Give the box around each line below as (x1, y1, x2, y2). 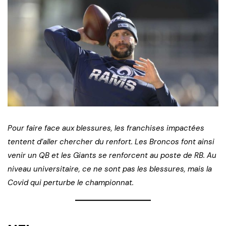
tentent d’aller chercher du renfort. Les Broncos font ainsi (8, 136, 214, 147)
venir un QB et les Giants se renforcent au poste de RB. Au (8, 150, 216, 160)
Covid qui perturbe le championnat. (8, 177, 134, 188)
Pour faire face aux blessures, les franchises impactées (8, 123, 204, 133)
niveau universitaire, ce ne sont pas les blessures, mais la (8, 163, 212, 174)
